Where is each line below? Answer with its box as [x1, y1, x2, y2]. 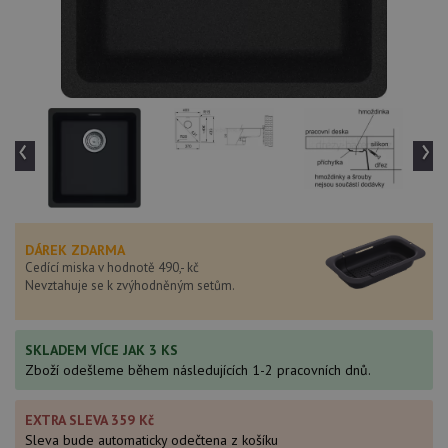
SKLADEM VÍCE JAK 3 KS [25, 341, 178, 359]
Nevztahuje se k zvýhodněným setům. [25, 277, 235, 294]
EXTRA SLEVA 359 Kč [25, 411, 154, 429]
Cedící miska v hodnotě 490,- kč [25, 259, 199, 276]
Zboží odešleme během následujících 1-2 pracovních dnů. [25, 361, 371, 379]
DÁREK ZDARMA [25, 241, 125, 259]
